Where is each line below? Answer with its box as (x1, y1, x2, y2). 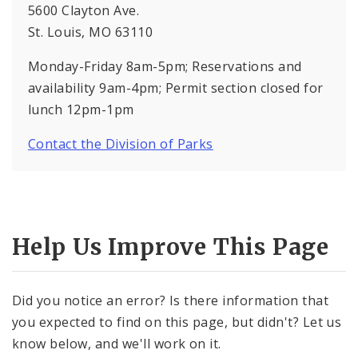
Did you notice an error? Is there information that (12, 292, 329, 310)
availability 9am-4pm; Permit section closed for (28, 78, 324, 97)
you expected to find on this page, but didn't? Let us (12, 313, 342, 332)
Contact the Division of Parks (28, 134, 213, 153)
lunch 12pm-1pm (28, 100, 134, 118)
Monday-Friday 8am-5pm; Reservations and (28, 57, 302, 75)
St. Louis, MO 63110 (28, 22, 153, 41)
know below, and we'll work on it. (12, 335, 221, 353)
